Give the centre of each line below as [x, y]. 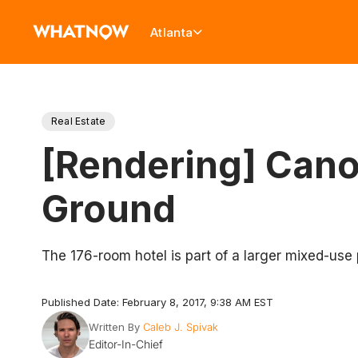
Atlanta [172, 32]
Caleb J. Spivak [180, 327]
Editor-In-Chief [125, 344]
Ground [109, 209]
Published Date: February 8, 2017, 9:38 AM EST [157, 302]
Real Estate [79, 121]
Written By [114, 327]
